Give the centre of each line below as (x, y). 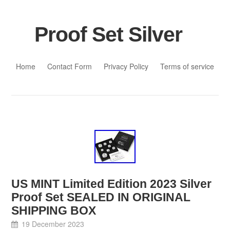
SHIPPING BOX (54, 211)
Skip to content (36, 55)
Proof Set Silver (108, 34)
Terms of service (187, 66)
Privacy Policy (126, 66)
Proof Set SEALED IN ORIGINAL (101, 197)
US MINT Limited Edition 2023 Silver (112, 184)
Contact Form (69, 66)
